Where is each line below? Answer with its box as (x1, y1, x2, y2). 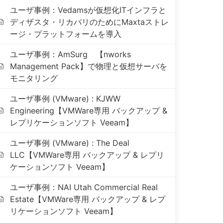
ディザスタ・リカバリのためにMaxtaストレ (10, 17, 169, 27)
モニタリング (10, 73, 58, 83)
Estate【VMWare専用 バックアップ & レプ (10, 194, 166, 204)
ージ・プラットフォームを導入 (10, 29, 122, 39)
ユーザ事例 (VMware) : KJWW (10, 94, 121, 104)
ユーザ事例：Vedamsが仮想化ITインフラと (10, 5, 167, 15)
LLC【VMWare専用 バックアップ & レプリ (10, 150, 165, 160)
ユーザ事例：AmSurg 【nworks (10, 49, 131, 59)
